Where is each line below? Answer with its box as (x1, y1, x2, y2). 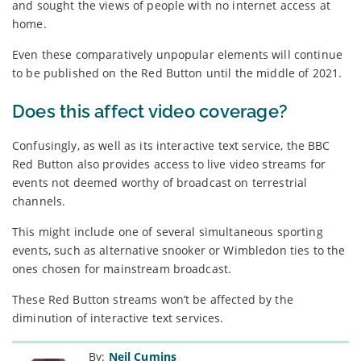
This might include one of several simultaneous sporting (12, 223, 323, 239)
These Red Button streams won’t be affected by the (12, 291, 293, 307)
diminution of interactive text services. (12, 309, 224, 326)
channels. (12, 193, 66, 209)
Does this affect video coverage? (12, 100, 288, 122)
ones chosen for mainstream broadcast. (12, 260, 232, 276)
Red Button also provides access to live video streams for (12, 156, 326, 172)
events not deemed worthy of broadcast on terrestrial (12, 174, 308, 190)
